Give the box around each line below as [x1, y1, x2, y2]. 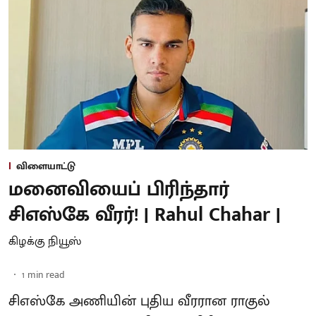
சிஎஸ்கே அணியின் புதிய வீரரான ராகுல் [8, 288, 270, 313]
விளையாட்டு [16, 157, 75, 174]
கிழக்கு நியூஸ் [8, 231, 81, 251]
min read [28, 266, 65, 283]
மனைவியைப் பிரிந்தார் [8, 172, 229, 206]
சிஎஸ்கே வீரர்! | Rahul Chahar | [8, 197, 281, 231]
